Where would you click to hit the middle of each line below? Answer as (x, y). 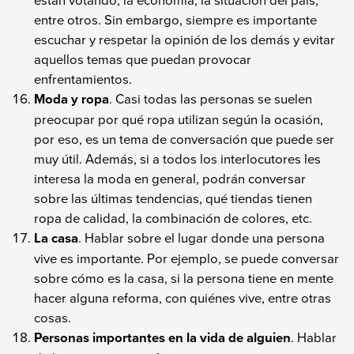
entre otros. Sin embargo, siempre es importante (176, 19)
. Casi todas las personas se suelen (211, 98)
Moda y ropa (72, 98)
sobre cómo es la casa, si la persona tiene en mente (184, 277)
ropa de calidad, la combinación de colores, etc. (173, 217)
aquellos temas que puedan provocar (143, 58)
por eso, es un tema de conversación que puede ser (185, 138)
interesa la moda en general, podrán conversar (170, 178)
